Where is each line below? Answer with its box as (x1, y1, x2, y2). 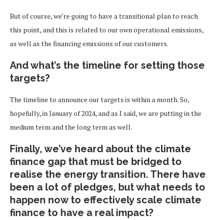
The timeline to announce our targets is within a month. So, (10, 95, 189, 104)
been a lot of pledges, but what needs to (10, 181, 205, 193)
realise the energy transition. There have (10, 168, 206, 180)
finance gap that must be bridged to (10, 156, 182, 167)
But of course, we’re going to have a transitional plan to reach (10, 11, 198, 21)
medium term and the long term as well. (10, 122, 133, 132)
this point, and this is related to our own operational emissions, (10, 25, 203, 34)
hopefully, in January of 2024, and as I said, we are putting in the (10, 109, 201, 118)
